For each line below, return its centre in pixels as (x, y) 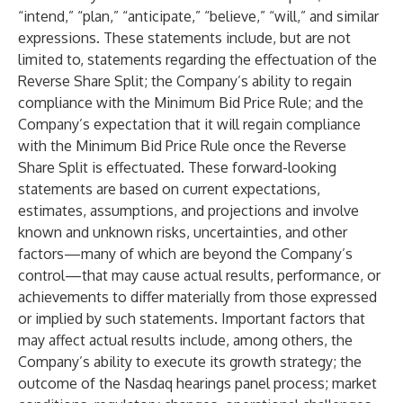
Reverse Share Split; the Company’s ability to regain (185, 81)
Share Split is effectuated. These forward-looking (177, 167)
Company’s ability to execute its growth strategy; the (190, 362)
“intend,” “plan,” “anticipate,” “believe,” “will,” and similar (198, 16)
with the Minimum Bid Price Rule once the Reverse (182, 146)
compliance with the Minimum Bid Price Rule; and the (191, 103)
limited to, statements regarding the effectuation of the (197, 59)
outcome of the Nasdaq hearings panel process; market (197, 383)
